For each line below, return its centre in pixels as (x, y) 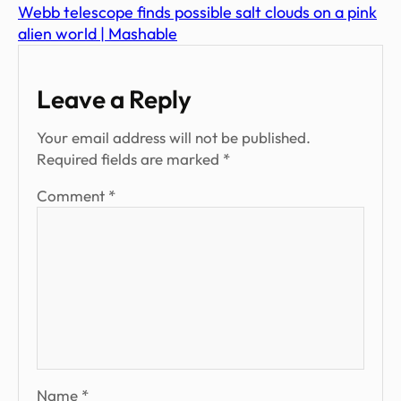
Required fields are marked (130, 159)
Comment (73, 196)
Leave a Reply (114, 99)
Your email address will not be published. (174, 138)
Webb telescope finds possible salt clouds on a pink (197, 13)
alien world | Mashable (98, 34)
